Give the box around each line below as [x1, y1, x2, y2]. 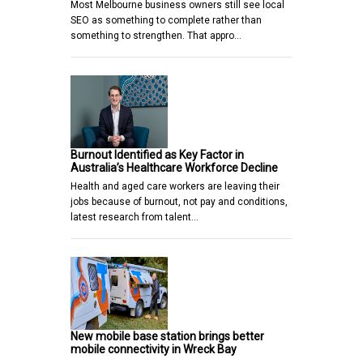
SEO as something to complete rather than [70, 15, 262, 27]
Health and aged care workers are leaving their [70, 181, 280, 193]
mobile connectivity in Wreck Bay [70, 343, 237, 357]
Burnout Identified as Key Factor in [70, 148, 244, 162]
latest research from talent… [70, 211, 199, 224]
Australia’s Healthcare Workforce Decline [70, 161, 278, 175]
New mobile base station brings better [70, 330, 264, 344]
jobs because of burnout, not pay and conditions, [70, 196, 288, 208]
